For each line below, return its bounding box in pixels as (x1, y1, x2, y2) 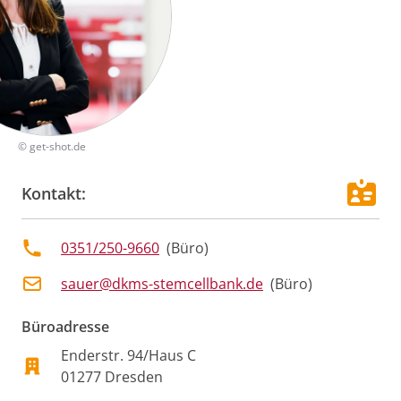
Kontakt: (21, 183, 86, 204)
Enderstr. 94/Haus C (61, 346, 196, 365)
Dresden (105, 367, 163, 387)
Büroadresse (21, 317, 109, 337)
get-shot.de (30, 139, 86, 154)
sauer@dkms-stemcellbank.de (61, 274, 263, 294)
